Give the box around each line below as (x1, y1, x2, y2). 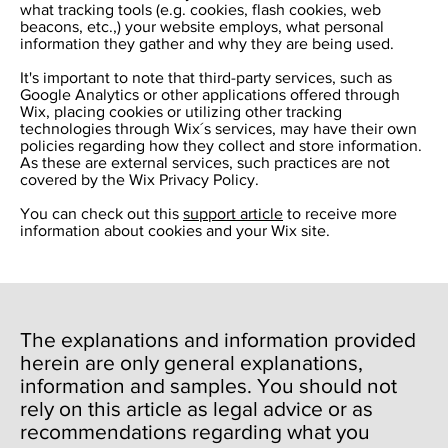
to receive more (283, 204, 397, 222)
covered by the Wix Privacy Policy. (20, 170, 259, 188)
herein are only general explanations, (20, 351, 363, 375)
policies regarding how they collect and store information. (20, 136, 422, 154)
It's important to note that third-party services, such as (20, 68, 392, 86)
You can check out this (20, 204, 183, 222)
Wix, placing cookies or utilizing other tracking (20, 102, 342, 120)
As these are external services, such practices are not (20, 153, 390, 171)
